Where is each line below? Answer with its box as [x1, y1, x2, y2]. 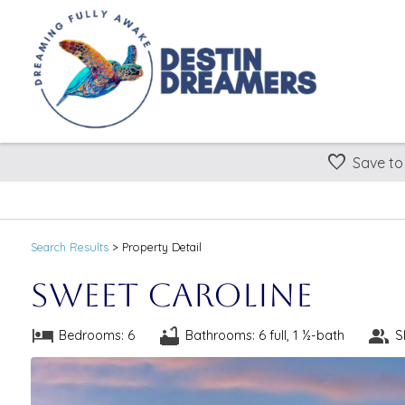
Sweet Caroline [30, 275, 313, 314]
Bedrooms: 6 [58, 327, 135, 344]
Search [30, 239, 70, 254]
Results [69, 239, 108, 254]
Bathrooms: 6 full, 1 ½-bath [184, 327, 344, 344]
